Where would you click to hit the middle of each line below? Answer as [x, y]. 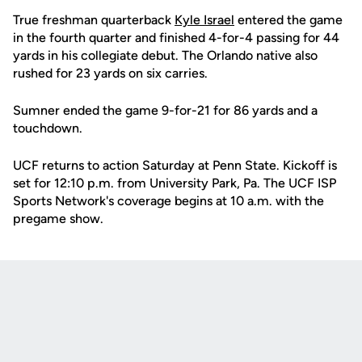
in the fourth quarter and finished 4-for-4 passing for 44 [176, 38]
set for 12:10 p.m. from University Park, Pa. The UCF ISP [175, 183]
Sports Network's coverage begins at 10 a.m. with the [168, 201]
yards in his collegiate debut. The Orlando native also [165, 55]
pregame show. [58, 219]
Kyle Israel [204, 20]
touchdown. [48, 128]
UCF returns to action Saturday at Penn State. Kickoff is [175, 165]
